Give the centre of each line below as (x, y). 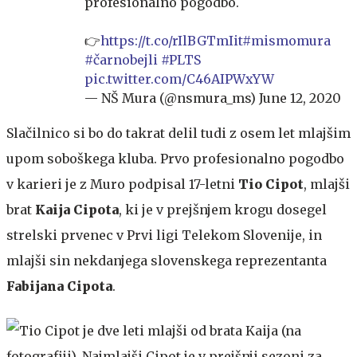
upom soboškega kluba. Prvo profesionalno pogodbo (175, 158)
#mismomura (286, 40)
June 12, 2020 (300, 98)
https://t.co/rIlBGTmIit (171, 40)
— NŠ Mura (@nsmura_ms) (172, 98)
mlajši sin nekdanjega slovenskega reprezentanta (167, 260)
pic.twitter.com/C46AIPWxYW (179, 78)
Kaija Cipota (77, 209)
